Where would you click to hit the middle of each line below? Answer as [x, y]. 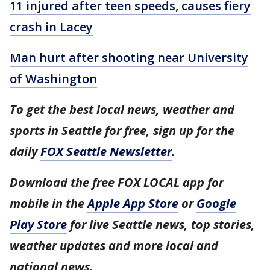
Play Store [38, 225]
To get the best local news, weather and [122, 110]
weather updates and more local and [114, 246]
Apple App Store [133, 204]
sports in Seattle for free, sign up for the [122, 131]
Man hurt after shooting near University [129, 58]
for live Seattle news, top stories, [161, 225]
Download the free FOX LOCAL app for [117, 183]
